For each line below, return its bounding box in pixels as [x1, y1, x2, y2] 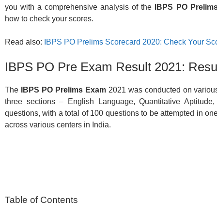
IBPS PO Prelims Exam [20, 86, 106, 94]
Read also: [5, 38, 44, 46]
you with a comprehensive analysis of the [5, 3, 155, 12]
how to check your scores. [5, 15, 93, 23]
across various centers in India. [5, 121, 111, 129]
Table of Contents [5, 195, 78, 205]
